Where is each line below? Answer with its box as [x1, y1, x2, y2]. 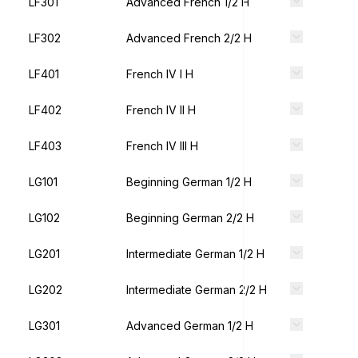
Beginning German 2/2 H [126, 211, 254, 225]
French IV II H [126, 103, 196, 117]
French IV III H [126, 139, 198, 153]
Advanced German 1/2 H [126, 319, 253, 332]
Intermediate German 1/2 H [126, 247, 265, 261]
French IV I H [126, 67, 193, 81]
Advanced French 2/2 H [126, 31, 252, 45]
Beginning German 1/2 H [126, 175, 252, 189]
